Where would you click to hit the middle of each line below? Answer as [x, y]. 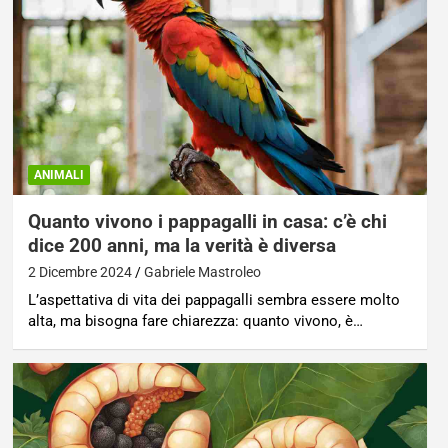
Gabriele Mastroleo [202, 272]
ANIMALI [58, 175]
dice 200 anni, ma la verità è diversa [181, 246]
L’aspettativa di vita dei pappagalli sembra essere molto [213, 300]
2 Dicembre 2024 [79, 272]
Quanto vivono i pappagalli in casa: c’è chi [207, 222]
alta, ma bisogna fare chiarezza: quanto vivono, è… [195, 321]
